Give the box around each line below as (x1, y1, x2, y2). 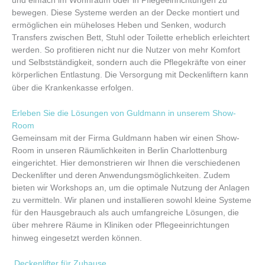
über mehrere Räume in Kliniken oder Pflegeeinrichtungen (12, 220, 230, 230)
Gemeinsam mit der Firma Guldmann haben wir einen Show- (12, 133, 240, 143)
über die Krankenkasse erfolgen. (12, 83, 134, 92)
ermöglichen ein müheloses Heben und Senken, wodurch (12, 21, 226, 30)
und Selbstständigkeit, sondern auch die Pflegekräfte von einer (12, 58, 246, 67)
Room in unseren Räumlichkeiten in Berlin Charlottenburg (12, 146, 227, 155)
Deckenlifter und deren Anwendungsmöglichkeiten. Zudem (12, 170, 230, 180)
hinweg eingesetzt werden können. (12, 233, 142, 243)
